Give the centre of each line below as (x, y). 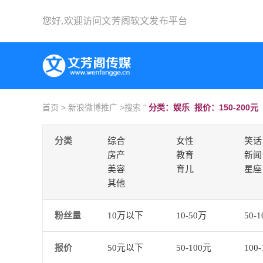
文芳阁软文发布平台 (145, 21)
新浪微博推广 (93, 107)
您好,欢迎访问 (72, 21)
